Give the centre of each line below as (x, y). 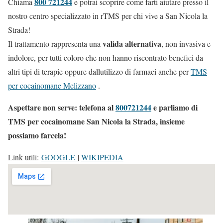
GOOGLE (59, 157)
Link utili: (25, 157)
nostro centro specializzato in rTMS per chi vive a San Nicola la (108, 15)
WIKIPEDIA (102, 157)
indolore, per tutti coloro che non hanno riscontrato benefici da (106, 57)
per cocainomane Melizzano (52, 85)
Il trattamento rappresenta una (55, 43)
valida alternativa (132, 43)
